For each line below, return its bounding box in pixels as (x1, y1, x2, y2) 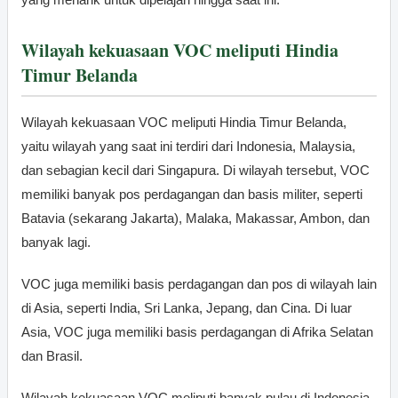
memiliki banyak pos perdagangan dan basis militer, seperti (21, 186, 362, 202)
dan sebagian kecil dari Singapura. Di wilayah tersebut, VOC (21, 162, 370, 178)
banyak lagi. (21, 234, 91, 250)
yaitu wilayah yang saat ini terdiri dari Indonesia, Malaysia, (21, 138, 355, 154)
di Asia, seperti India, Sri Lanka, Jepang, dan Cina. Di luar (21, 299, 352, 315)
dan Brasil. (21, 347, 83, 363)
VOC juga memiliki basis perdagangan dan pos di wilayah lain (21, 275, 377, 291)
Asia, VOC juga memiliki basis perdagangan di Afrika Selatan (21, 323, 373, 339)
